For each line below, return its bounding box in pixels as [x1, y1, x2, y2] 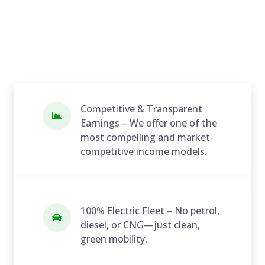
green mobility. [80, 232, 147, 245]
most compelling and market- [80, 130, 214, 144]
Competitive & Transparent [80, 102, 202, 115]
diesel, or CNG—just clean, [80, 218, 200, 231]
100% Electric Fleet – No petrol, [80, 203, 219, 217]
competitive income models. [80, 144, 207, 158]
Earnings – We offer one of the [80, 116, 217, 130]
